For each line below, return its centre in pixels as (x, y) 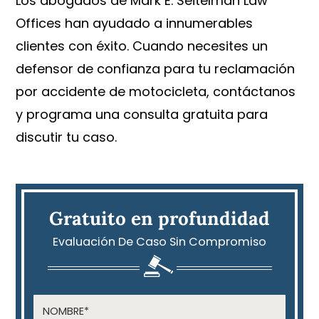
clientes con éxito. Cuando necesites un (142, 46)
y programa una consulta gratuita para (142, 115)
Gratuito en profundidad (159, 218)
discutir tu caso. (67, 137)
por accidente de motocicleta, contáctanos (156, 92)
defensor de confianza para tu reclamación (156, 69)
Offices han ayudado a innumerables (135, 23)
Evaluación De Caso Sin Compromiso (159, 241)
